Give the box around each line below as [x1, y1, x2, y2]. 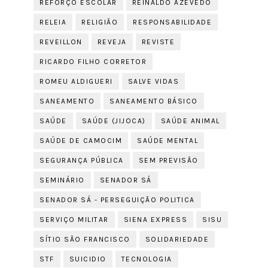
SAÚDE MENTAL [137, 136, 199, 145]
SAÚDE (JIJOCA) [81, 117, 146, 125]
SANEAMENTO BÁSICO [109, 97, 198, 105]
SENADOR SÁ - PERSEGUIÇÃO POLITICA [39, 196, 195, 204]
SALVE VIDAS [127, 77, 179, 86]
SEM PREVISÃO [138, 156, 199, 165]
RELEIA [39, 18, 67, 26]
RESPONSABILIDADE [133, 18, 212, 26]
